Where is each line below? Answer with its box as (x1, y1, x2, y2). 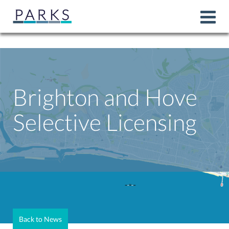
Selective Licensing (13, 108, 197, 136)
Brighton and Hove (13, 83, 197, 111)
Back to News (19, 215, 62, 223)
